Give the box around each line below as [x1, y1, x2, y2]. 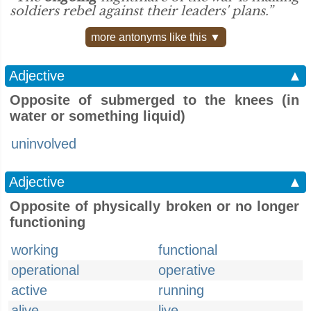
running [158, 283, 204, 298]
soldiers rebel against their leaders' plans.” [10, 3, 273, 19]
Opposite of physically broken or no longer [10, 199, 299, 214]
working [11, 242, 58, 258]
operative [158, 262, 215, 278]
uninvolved [11, 136, 76, 151]
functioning [10, 215, 85, 230]
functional [158, 242, 217, 258]
